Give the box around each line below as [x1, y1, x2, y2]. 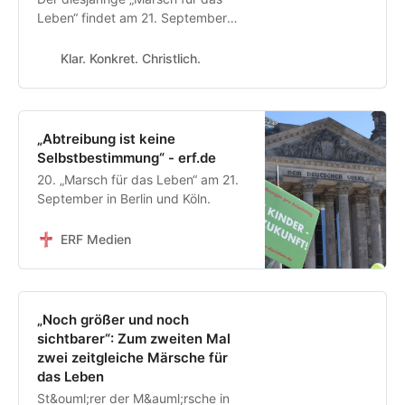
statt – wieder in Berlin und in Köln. [37, 29, 239, 45]
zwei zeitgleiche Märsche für [37, 349, 228, 367]
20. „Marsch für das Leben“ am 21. [37, 172, 239, 188]
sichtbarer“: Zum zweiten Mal [37, 330, 231, 348]
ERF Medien [61, 231, 131, 248]
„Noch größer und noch [37, 311, 189, 329]
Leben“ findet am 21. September [37, 10, 227, 26]
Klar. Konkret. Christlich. [61, 51, 201, 67]
